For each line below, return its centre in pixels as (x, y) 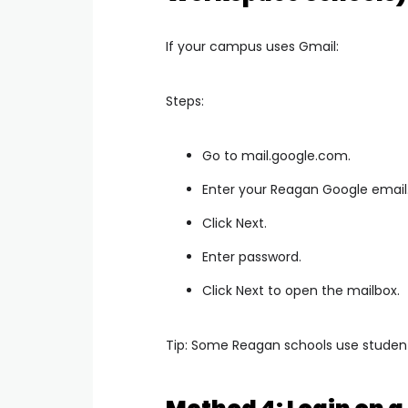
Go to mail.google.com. (276, 156)
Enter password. (252, 257)
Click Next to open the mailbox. (301, 291)
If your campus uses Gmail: (252, 46)
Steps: (185, 101)
